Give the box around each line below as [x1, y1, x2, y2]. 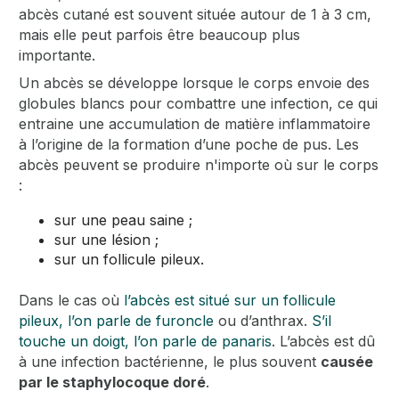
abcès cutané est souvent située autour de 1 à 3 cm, [19, 4, 372, 23]
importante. [19, 45, 96, 64]
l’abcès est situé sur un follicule [124, 290, 337, 309]
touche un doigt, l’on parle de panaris [19, 331, 273, 350]
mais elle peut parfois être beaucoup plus [19, 25, 301, 44]
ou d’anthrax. [214, 311, 313, 330]
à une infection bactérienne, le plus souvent [19, 352, 322, 370]
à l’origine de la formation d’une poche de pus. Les [19, 134, 360, 153]
